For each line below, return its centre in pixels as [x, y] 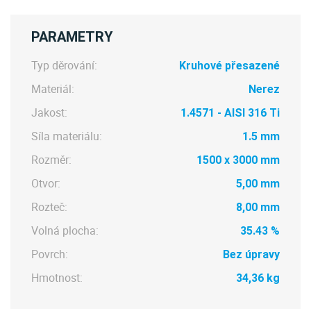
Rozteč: [49, 207]
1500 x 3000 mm [238, 160]
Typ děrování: [64, 65]
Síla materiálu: [67, 136]
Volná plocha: [65, 230]
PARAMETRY [72, 37]
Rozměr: [51, 160]
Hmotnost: [57, 278]
